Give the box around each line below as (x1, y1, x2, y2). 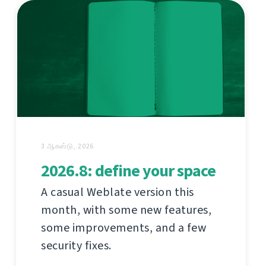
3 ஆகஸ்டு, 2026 (41, 141, 94, 151)
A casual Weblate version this (41, 184, 194, 201)
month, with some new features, (41, 202, 211, 218)
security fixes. (41, 237, 112, 254)
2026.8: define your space (41, 160, 216, 182)
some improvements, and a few (41, 220, 206, 236)
